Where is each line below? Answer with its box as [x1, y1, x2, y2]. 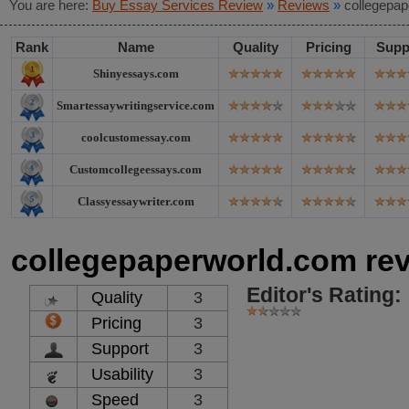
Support [91, 340, 149, 358]
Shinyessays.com [92, 67, 179, 80]
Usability [91, 365, 153, 383]
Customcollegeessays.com [69, 163, 202, 176]
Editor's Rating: [246, 283, 402, 307]
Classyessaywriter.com [77, 194, 194, 208]
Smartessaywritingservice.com [57, 99, 215, 112]
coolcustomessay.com [80, 131, 191, 144]
